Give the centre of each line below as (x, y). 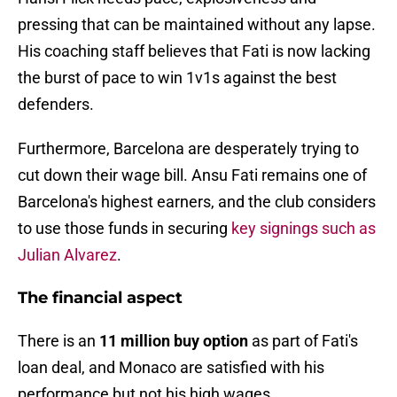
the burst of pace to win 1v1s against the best (177, 78)
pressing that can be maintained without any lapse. (197, 25)
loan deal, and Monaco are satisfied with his (171, 368)
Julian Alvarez (67, 255)
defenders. (56, 105)
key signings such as (304, 229)
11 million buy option (174, 341)
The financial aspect (100, 298)
